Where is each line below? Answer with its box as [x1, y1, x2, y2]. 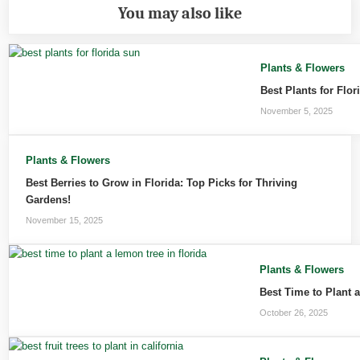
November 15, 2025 [25, 215, 103, 226]
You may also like [118, 4, 242, 23]
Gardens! [25, 193, 71, 206]
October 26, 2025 [260, 308, 329, 318]
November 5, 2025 [260, 106, 333, 117]
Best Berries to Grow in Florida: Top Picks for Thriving [25, 176, 297, 189]
